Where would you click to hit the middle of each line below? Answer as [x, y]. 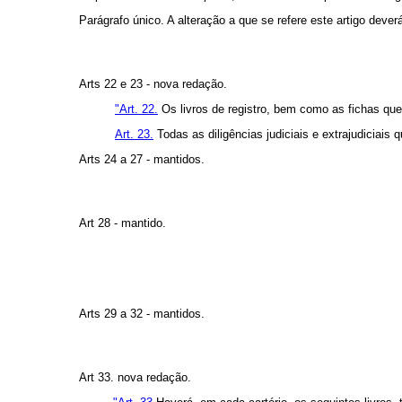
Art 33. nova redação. [135, 378]
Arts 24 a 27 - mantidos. [142, 160]
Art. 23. [134, 135]
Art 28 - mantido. [122, 223]
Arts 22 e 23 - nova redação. [153, 84]
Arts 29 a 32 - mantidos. [142, 314]
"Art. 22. [136, 109]
